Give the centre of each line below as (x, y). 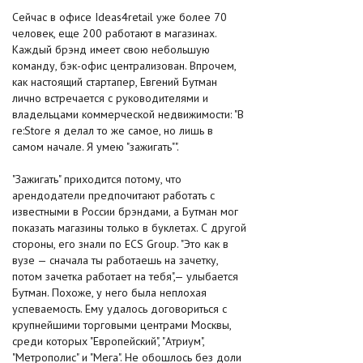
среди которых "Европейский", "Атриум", (108, 341)
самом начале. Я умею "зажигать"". (96, 147)
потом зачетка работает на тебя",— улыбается (125, 276)
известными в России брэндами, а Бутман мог (125, 211)
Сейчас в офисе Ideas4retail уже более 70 (120, 17)
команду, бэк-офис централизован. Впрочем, (124, 66)
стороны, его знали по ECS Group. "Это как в (120, 244)
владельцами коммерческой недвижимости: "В (128, 114)
